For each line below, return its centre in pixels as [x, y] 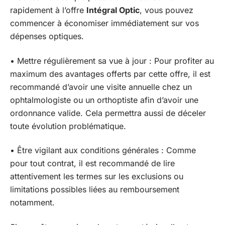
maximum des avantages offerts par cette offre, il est [110, 74]
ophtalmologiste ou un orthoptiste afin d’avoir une [104, 100]
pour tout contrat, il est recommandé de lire [92, 163]
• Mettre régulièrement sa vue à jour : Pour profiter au [112, 61]
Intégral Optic [113, 10]
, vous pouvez [166, 10]
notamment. [32, 202]
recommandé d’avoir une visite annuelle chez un [101, 87]
